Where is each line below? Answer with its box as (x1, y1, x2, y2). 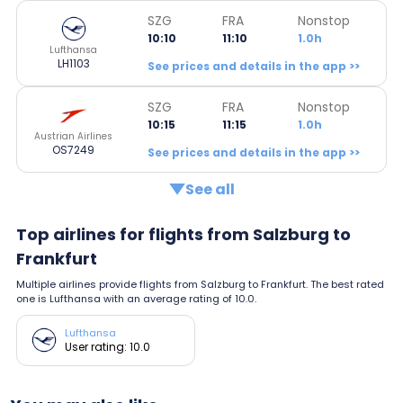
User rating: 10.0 (65, 338, 150, 354)
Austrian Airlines (34, 129, 112, 143)
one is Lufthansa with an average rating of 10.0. (16, 291, 256, 306)
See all (184, 178, 235, 200)
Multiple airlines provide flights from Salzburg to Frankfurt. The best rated (16, 276, 387, 291)
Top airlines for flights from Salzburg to (16, 222, 351, 246)
